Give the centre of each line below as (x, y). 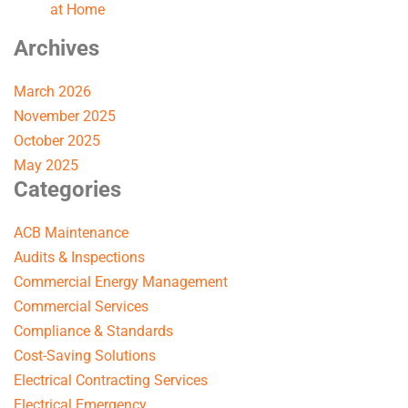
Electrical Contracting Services (111, 380)
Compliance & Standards (93, 331)
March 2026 (52, 92)
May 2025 (46, 166)
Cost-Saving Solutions (85, 355)
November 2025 (65, 117)
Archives (56, 49)
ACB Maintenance (71, 232)
